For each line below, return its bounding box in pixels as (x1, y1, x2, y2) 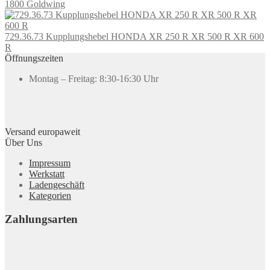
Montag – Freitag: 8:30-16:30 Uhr (29, 73, 159, 84)
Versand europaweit (5, 126, 80, 137)
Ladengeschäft (29, 179, 84, 190)
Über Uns (5, 137, 42, 148)
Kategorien (29, 190, 71, 201)
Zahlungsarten (5, 212, 78, 225)
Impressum (29, 157, 71, 168)
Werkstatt (29, 168, 64, 179)
